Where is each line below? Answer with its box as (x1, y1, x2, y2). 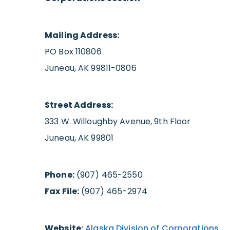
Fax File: (45, 185, 80, 197)
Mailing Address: (45, 29, 119, 41)
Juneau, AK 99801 (45, 131, 113, 144)
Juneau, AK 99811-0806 (45, 62, 137, 74)
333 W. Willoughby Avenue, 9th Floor (45, 115, 191, 127)
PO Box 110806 (45, 45, 102, 57)
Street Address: (45, 99, 113, 111)
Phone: (45, 168, 74, 181)
